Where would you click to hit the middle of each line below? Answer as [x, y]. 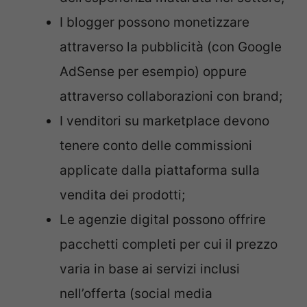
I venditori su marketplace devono [164, 121]
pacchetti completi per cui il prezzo [169, 245]
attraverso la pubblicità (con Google [171, 47]
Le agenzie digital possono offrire [163, 220]
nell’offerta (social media [136, 294]
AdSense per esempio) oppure [153, 72]
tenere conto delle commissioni [156, 146]
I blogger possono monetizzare [155, 23]
